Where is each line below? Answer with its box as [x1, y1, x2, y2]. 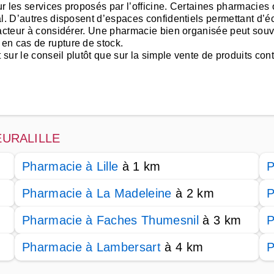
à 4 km [161, 240, 204, 254]
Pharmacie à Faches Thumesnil [22, 213, 199, 227]
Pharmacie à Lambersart [22, 240, 161, 254]
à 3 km [198, 213, 242, 227]
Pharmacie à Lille [22, 160, 119, 173]
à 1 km [118, 160, 161, 173]
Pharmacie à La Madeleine [22, 187, 172, 200]
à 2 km [171, 187, 214, 200]
